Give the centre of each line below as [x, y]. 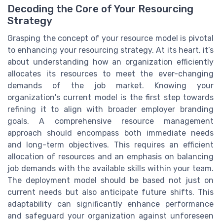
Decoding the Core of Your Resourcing [100, 9]
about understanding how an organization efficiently [110, 62]
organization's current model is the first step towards [110, 98]
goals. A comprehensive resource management [110, 121]
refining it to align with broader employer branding [110, 110]
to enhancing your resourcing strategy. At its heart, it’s [110, 50]
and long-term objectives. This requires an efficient [110, 145]
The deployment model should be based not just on [110, 181]
